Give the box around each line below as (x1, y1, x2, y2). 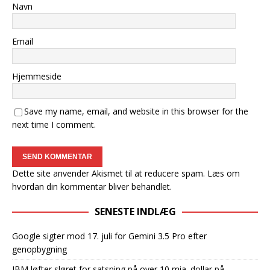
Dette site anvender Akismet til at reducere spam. (12, 168, 207, 179)
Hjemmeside (12, 71, 61, 82)
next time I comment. (12, 119, 96, 130)
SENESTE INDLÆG (94, 205, 176, 218)
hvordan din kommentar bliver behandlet (12, 181, 170, 192)
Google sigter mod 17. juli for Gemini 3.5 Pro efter (12, 230, 207, 242)
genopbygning (12, 243, 67, 255)
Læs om (207, 168, 240, 179)
